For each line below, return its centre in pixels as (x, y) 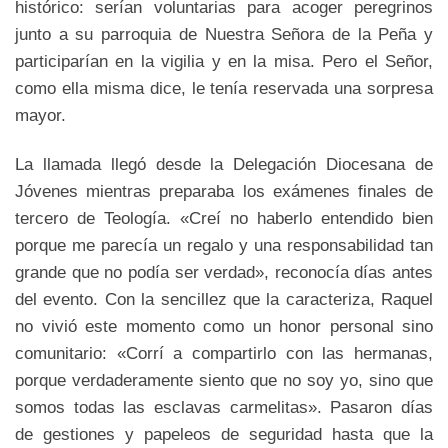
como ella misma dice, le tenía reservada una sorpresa (224, 88)
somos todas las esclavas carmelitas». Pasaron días (224, 406)
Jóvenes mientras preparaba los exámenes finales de (224, 190)
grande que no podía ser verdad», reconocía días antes (224, 271)
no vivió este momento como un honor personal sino (224, 325)
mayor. (40, 115)
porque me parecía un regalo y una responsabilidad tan (224, 244)
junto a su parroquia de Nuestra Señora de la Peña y (224, 34)
